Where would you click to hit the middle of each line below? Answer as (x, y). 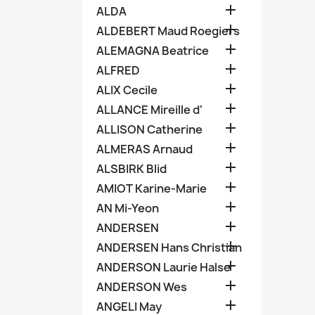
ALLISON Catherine (149, 129)
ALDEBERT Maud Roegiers (168, 31)
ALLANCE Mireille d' (149, 110)
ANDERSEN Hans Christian (169, 247)
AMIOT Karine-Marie (152, 188)
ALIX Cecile (127, 90)
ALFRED (118, 70)
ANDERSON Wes (142, 287)
